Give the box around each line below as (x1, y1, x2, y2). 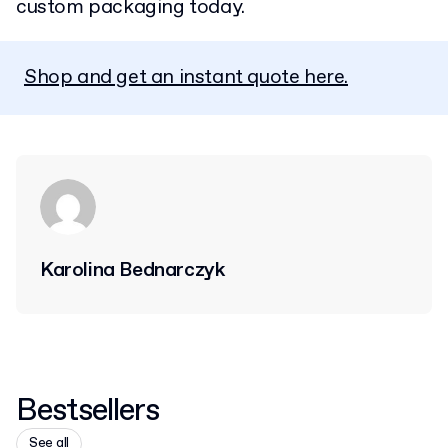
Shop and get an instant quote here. (24, 63, 348, 91)
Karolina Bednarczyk (40, 256, 225, 284)
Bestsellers (16, 389, 159, 432)
